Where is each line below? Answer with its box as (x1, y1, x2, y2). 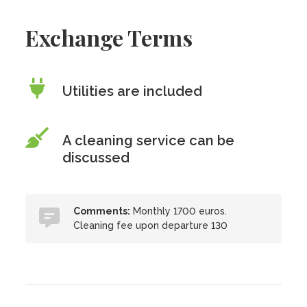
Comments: (73, 206, 131, 217)
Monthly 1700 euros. (130, 206, 228, 217)
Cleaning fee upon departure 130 (73, 220, 228, 231)
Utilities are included (62, 83, 203, 99)
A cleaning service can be (62, 132, 235, 149)
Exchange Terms (25, 23, 193, 52)
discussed (62, 149, 130, 166)
